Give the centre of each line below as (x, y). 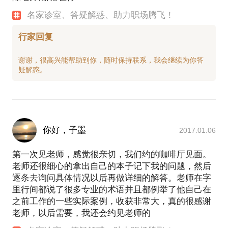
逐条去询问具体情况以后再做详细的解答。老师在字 (112, 178)
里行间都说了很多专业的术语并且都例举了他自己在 (112, 189)
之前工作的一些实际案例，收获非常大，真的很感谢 (112, 201)
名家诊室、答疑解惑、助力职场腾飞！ (101, 15)
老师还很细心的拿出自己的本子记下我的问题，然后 (112, 166)
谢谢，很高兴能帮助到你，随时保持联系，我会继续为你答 (111, 60)
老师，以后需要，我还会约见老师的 (81, 213)
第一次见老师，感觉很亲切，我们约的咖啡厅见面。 (112, 154)
